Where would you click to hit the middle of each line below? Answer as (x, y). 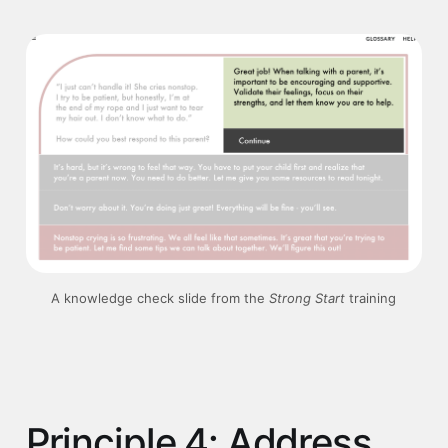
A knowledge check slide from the (160, 297)
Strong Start (309, 297)
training (373, 297)
